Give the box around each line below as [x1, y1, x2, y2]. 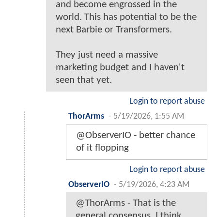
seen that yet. [56, 75, 112, 85]
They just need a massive [56, 49, 158, 60]
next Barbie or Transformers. [56, 24, 172, 35]
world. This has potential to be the [56, 12, 197, 22]
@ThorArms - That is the [76, 198, 176, 208]
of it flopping [76, 142, 129, 153]
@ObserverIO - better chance [76, 130, 195, 140]
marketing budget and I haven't [56, 62, 185, 73]
